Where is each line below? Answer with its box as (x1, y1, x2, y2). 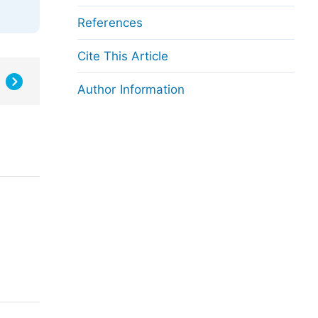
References (77, 16, 143, 30)
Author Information (77, 82, 185, 97)
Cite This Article (77, 49, 168, 63)
